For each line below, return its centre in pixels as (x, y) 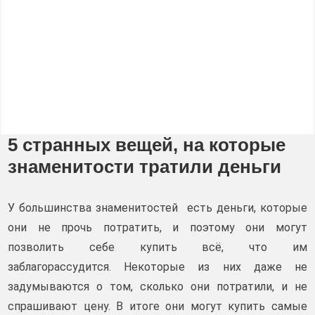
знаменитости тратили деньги (144, 167)
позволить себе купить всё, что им (157, 247)
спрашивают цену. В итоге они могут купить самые (157, 306)
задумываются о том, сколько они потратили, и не (157, 287)
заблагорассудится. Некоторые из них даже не (157, 267)
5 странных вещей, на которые (147, 145)
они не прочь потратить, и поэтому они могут (157, 227)
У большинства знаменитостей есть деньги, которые (157, 208)
